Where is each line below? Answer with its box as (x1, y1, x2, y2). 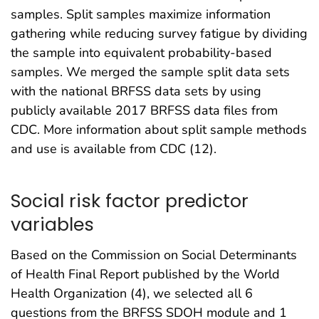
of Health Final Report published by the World (11, 265, 280, 283)
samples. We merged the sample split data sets (11, 63, 290, 81)
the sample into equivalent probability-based (11, 44, 272, 62)
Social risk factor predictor (11, 187, 249, 214)
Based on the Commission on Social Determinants (11, 246, 297, 263)
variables (11, 211, 94, 237)
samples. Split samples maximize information (11, 6, 271, 23)
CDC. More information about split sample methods (11, 121, 307, 139)
